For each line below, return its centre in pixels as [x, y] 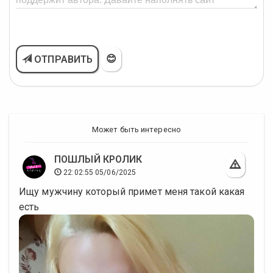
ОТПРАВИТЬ [62, 59]
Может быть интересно [136, 129]
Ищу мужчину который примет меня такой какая [132, 192]
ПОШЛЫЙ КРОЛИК [98, 159]
